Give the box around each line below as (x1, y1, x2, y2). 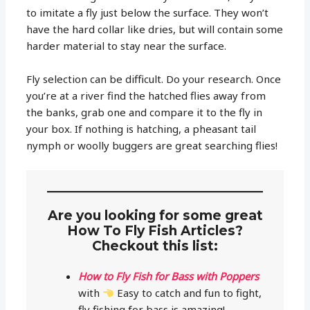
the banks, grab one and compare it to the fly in (26, 104, 263, 119)
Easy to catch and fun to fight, (114, 286, 262, 300)
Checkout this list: (92, 238, 218, 255)
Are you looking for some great (47, 208, 263, 224)
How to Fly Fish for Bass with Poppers (78, 269, 259, 284)
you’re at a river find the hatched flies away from (26, 88, 266, 102)
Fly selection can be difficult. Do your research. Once (26, 71, 282, 86)
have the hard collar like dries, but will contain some (26, 21, 284, 36)
